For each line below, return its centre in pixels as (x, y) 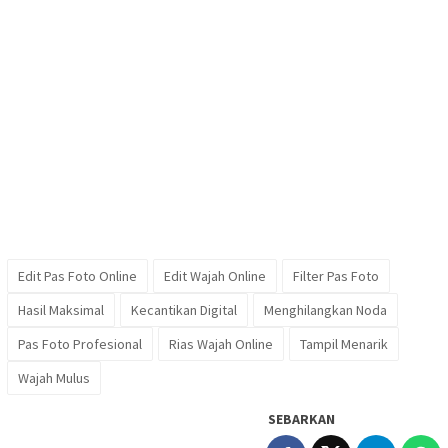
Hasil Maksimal (61, 309)
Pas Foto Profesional (80, 343)
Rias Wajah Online (221, 343)
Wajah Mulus (54, 377)
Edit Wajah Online (215, 275)
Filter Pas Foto (336, 275)
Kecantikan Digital (184, 309)
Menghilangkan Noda (325, 309)
